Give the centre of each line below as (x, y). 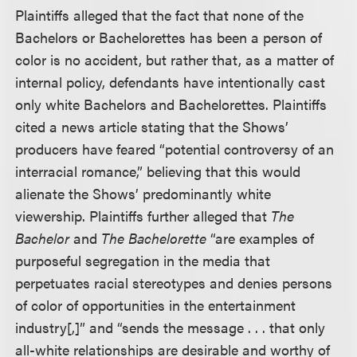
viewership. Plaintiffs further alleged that (143, 216)
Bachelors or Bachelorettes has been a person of (169, 37)
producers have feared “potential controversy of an (175, 149)
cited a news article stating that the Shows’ (152, 126)
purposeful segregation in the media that (143, 260)
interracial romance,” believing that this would (158, 171)
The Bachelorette (154, 238)
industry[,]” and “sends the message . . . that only (171, 327)
